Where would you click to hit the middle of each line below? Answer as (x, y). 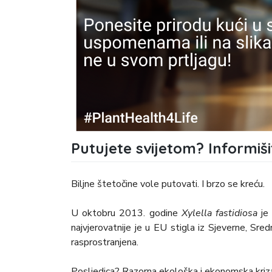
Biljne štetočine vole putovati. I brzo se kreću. (168, 184)
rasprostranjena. (105, 242)
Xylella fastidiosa (221, 213)
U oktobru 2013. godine (126, 213)
